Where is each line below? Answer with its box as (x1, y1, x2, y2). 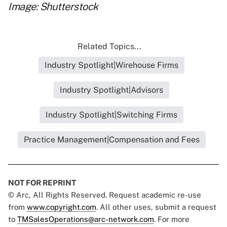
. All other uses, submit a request (96, 203, 216, 212)
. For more (154, 215, 190, 224)
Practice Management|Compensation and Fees (23, 135, 200, 145)
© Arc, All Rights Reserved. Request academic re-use (8, 191, 201, 200)
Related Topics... (78, 42, 141, 52)
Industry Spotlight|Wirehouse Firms (45, 60, 178, 70)
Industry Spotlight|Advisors (60, 85, 163, 95)
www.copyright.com (27, 203, 96, 212)
